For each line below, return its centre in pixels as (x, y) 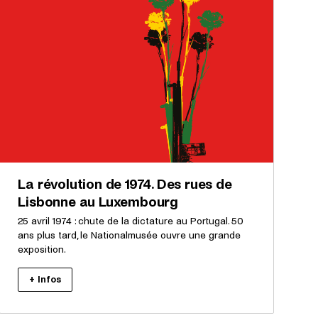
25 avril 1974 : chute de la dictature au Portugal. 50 (131, 221)
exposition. (42, 249)
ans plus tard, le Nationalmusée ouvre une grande (130, 235)
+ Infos (45, 279)
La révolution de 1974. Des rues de (125, 184)
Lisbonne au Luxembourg (98, 202)
